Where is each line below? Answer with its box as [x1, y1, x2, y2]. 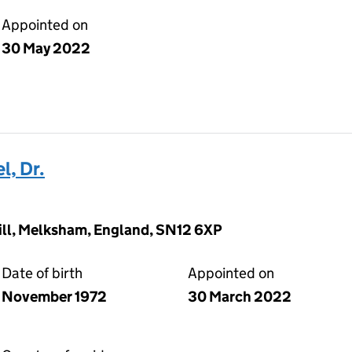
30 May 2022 [2, 39, 90, 57]
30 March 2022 [188, 288, 291, 306]
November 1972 [2, 288, 107, 306]
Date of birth [2, 264, 82, 282]
